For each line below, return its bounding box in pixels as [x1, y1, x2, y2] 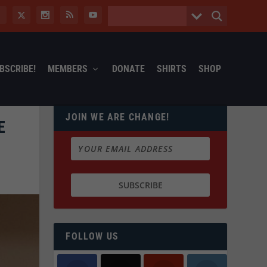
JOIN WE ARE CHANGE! [66, 111, 170, 123]
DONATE [111, 63, 145, 74]
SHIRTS [156, 63, 187, 74]
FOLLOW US [66, 231, 119, 243]
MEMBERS [47, 63, 88, 74]
